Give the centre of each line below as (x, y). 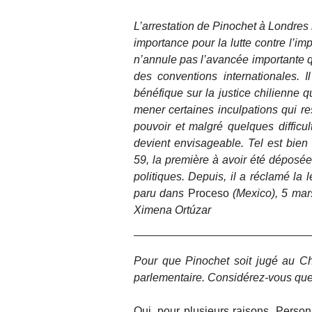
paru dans (161, 194)
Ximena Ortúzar (172, 210)
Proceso (208, 194)
